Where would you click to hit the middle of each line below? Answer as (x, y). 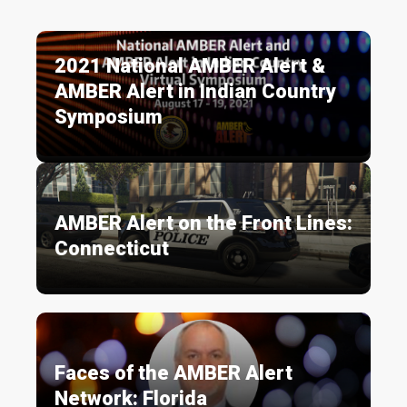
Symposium (109, 117)
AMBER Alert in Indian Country (195, 92)
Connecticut (112, 249)
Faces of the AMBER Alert (174, 373)
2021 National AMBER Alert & (190, 66)
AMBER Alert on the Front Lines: (203, 223)
